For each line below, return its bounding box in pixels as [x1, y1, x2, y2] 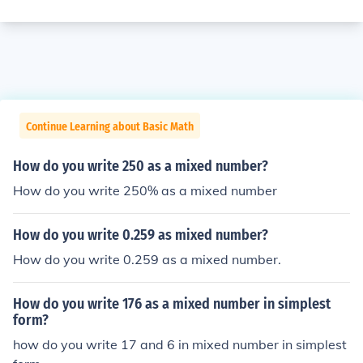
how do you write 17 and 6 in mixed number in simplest [13, 336, 347, 352]
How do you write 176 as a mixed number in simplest [13, 295, 331, 313]
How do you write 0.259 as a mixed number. [13, 251, 281, 267]
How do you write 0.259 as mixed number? [13, 226, 268, 244]
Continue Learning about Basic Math [26, 120, 194, 134]
